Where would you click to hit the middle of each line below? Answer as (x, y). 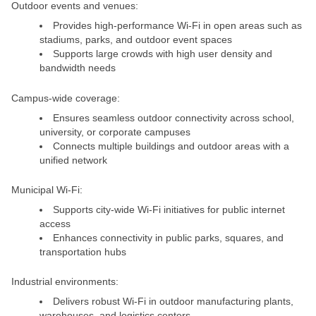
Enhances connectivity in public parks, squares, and (168, 237)
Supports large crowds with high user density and (163, 54)
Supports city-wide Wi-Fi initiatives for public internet (169, 209)
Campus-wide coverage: (66, 98)
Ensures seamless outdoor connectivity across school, (174, 117)
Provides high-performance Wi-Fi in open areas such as (177, 26)
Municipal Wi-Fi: (47, 189)
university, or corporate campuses (115, 132)
